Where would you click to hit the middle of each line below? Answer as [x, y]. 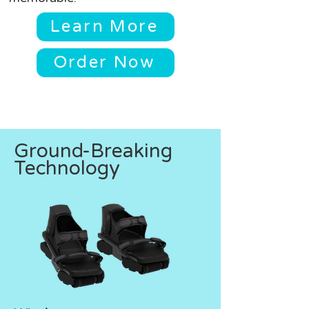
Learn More [104, 27]
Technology [67, 168]
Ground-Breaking [93, 151]
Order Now [104, 62]
